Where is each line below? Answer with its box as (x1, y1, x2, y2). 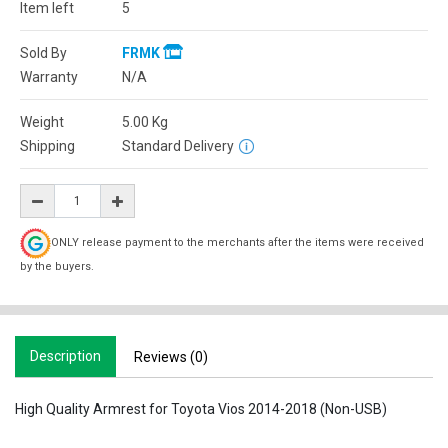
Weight (20, 114, 64, 130)
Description (30, 348, 101, 364)
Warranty (20, 69, 78, 85)
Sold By (20, 45, 67, 61)
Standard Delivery (122, 138, 234, 154)
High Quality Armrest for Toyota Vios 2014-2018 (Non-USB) (15, 401, 387, 417)
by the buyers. (20, 260, 94, 273)
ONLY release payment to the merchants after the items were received (51, 236, 424, 250)
